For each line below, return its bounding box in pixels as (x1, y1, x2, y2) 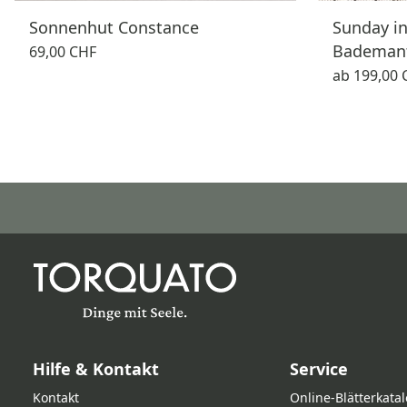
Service (289, 358, 348, 380)
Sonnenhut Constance (29, 16, 199, 38)
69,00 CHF (29, 42, 96, 62)
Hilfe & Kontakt (33, 358, 159, 380)
